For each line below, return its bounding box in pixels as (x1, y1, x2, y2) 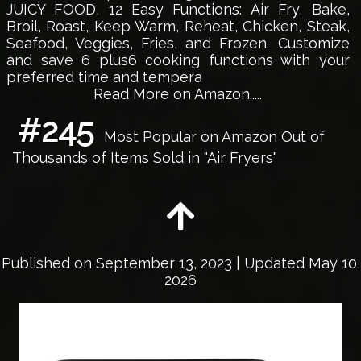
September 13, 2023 (95, 254, 232, 272)
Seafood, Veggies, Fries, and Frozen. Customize (6, 35, 350, 52)
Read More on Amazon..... (93, 85, 263, 103)
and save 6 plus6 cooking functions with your (6, 52, 350, 69)
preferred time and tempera (6, 68, 202, 86)
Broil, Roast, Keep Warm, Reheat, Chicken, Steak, (6, 18, 350, 35)
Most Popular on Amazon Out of (99, 128, 325, 146)
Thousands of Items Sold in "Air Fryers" (11, 149, 277, 167)
